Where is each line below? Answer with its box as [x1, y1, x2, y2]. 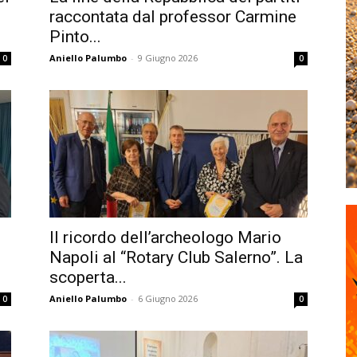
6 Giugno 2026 [138, 292, 198, 304]
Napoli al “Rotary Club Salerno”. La [49, 248, 303, 267]
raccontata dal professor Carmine [49, 7, 296, 26]
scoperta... [49, 268, 127, 287]
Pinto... [49, 27, 101, 46]
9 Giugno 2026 [138, 52, 198, 64]
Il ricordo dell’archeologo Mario [49, 228, 281, 247]
